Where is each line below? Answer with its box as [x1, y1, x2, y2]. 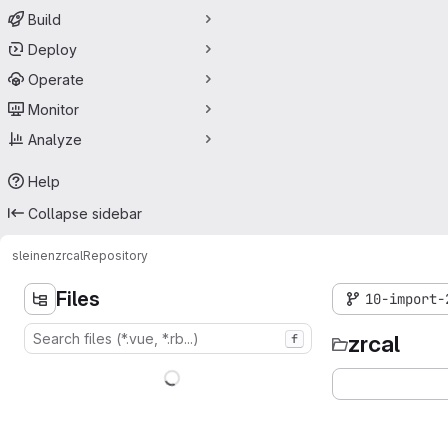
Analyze [28, 130, 82, 148]
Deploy [28, 40, 77, 58]
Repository [83, 247, 148, 263]
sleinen [12, 247, 55, 263]
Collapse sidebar [28, 204, 142, 222]
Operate [28, 70, 84, 88]
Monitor [28, 100, 79, 118]
